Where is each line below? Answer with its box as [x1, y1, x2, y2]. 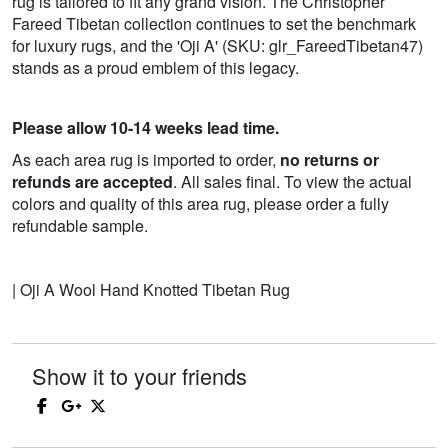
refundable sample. [12, 214, 148, 238]
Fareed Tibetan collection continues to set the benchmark [12, 12, 416, 36]
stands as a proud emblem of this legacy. [12, 56, 299, 80]
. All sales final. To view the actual [173, 170, 412, 194]
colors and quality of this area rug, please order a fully [12, 192, 389, 216]
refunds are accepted [12, 170, 173, 194]
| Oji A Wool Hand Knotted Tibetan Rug [12, 278, 290, 302]
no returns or [280, 148, 379, 172]
